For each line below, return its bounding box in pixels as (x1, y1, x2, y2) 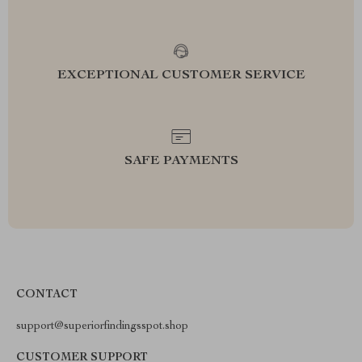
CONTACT (16, 288, 78, 301)
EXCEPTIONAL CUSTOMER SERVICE (57, 69, 305, 82)
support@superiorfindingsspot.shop (16, 320, 188, 332)
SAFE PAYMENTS (124, 154, 238, 168)
